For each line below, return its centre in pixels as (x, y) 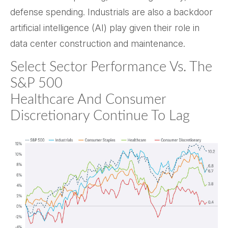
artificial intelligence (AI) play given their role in (105, 28)
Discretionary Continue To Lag (100, 116)
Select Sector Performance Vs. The (111, 67)
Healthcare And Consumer (88, 99)
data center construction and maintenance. (98, 44)
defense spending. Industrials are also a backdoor (111, 12)
